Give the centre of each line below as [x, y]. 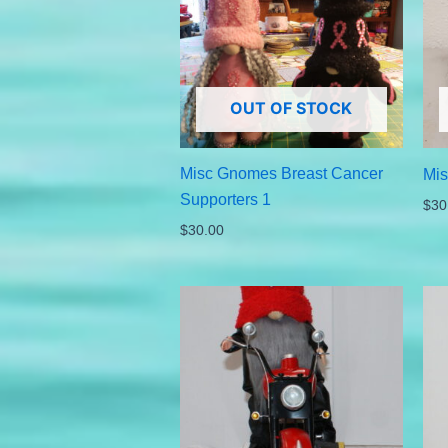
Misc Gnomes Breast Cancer [281, 173]
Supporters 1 [225, 199]
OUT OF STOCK [291, 107]
